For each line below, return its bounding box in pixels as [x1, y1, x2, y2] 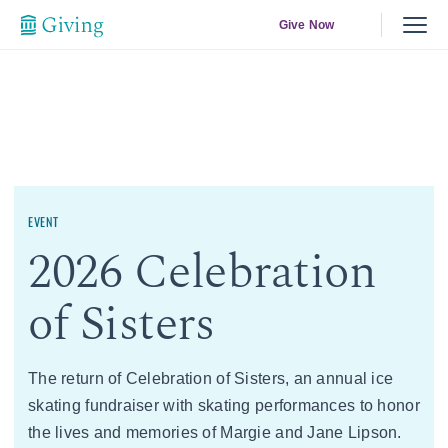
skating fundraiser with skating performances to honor [28, 396, 420, 414]
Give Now [278, 18, 335, 32]
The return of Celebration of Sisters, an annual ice [28, 369, 394, 387]
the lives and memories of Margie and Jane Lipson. [28, 423, 402, 441]
